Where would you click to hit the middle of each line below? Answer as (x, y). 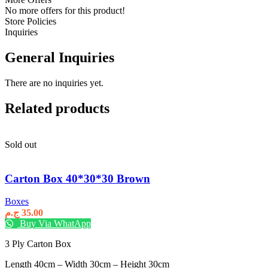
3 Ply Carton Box (38, 244)
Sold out (21, 144)
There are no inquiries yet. (54, 83)
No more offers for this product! (65, 11)
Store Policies (31, 22)
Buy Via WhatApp (54, 224)
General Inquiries (60, 58)
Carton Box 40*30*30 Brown (77, 178)
